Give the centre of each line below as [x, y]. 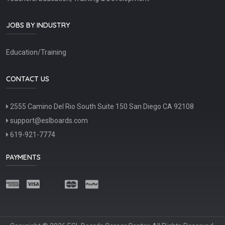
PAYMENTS [23, 157]
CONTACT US [28, 79]
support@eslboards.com [48, 121]
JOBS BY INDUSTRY [38, 25]
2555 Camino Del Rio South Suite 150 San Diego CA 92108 [101, 106]
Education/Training [36, 52]
